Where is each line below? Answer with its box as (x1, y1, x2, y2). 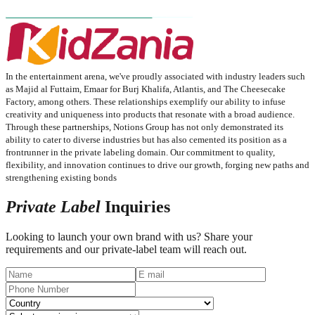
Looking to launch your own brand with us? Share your (6, 230, 252, 243)
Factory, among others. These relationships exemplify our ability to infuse (6, 96, 285, 108)
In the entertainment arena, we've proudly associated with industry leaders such (6, 71, 305, 82)
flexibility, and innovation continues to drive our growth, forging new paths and (6, 160, 309, 171)
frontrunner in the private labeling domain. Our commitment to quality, (6, 147, 275, 158)
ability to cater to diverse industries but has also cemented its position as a (6, 134, 287, 146)
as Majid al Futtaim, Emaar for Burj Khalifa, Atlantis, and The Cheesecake (6, 84, 285, 95)
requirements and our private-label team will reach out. (6, 243, 247, 255)
